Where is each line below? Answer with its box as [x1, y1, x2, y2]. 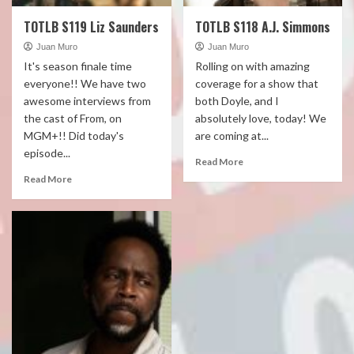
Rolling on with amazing [194, 59, 310, 73]
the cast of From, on [24, 111, 122, 125]
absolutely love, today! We [194, 111, 326, 125]
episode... [24, 146, 70, 160]
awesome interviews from [24, 94, 151, 107]
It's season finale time [24, 59, 132, 73]
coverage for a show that [194, 77, 318, 90]
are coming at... [194, 129, 269, 142]
